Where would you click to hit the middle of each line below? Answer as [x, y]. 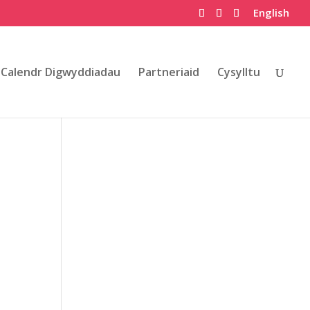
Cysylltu [239, 72]
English [271, 13]
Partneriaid [169, 72]
